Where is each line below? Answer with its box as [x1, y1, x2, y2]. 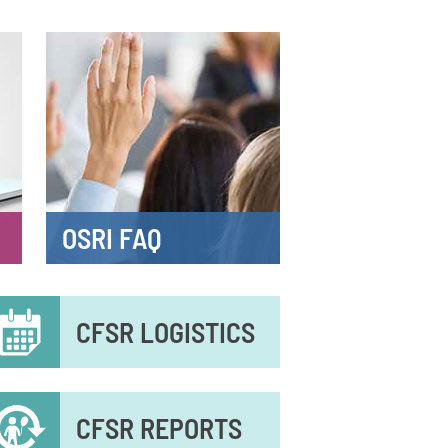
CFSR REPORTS [76, 411, 242, 445]
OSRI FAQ [62, 221, 162, 255]
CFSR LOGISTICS [76, 315, 255, 349]
